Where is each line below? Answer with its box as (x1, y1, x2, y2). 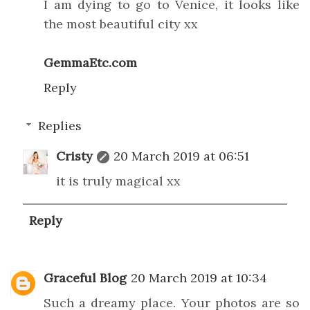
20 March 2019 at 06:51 (113, 148, 249, 165)
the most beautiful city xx (44, 16, 198, 33)
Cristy (56, 148, 93, 165)
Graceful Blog (44, 269, 127, 286)
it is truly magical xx (56, 173, 181, 190)
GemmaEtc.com (44, 55, 137, 71)
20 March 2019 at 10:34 (131, 269, 267, 286)
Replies (37, 118, 82, 134)
